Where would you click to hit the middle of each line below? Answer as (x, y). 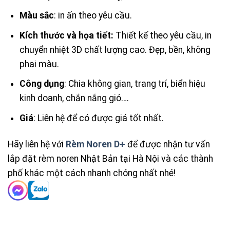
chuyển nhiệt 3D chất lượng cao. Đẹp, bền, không (115, 50)
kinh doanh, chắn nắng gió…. (74, 98)
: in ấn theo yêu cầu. (93, 16)
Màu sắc (36, 16)
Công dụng (42, 84)
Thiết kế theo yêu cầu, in (163, 35)
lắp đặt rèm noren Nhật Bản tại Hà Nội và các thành (110, 158)
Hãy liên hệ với (37, 144)
